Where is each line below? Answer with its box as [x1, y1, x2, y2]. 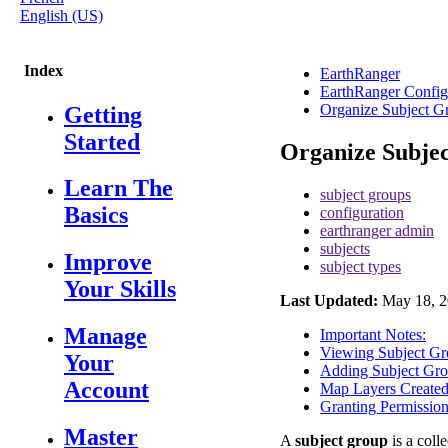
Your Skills [64, 276, 176, 303]
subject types [320, 257, 401, 275]
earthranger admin [320, 221, 434, 239]
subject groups [320, 185, 411, 203]
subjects [320, 239, 370, 257]
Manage [64, 323, 147, 350]
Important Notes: [320, 325, 426, 343]
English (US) [20, 7, 103, 25]
